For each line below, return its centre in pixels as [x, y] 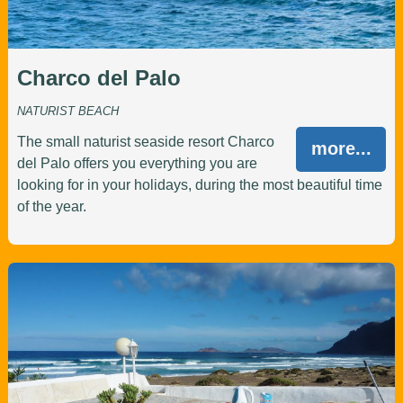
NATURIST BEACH [67, 111]
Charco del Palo [99, 77]
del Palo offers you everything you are [137, 163]
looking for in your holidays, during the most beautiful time [199, 184]
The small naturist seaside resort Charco [145, 141]
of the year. [51, 206]
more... [341, 148]
